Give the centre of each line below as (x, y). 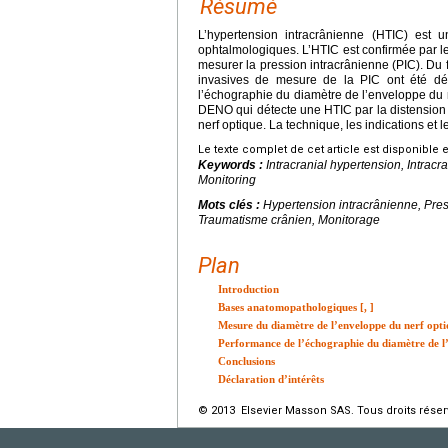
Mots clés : (230, 205)
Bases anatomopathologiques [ (291, 307)
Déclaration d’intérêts (271, 379)
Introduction (248, 289)
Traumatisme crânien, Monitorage (289, 220)
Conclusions (246, 361)
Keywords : (232, 165)
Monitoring (227, 180)
